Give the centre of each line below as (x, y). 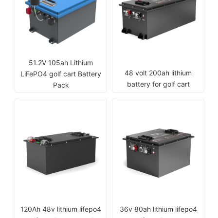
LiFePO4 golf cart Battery (61, 74)
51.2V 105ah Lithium (61, 63)
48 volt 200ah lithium (158, 73)
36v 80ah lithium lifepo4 (158, 209)
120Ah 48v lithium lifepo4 (61, 209)
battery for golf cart (158, 84)
